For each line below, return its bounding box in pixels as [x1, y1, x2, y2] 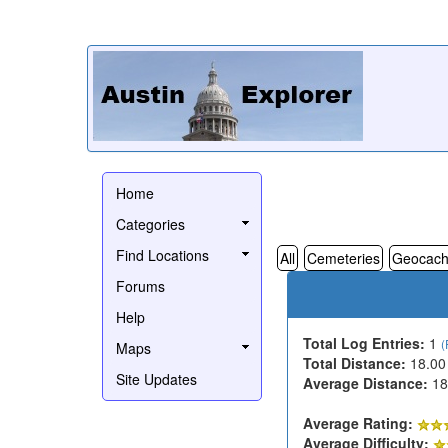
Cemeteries [307, 247, 380, 268]
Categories [116, 213, 185, 234]
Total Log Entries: [303, 332, 425, 353]
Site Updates [116, 368, 197, 389]
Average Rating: [303, 412, 413, 433]
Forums [116, 275, 165, 296]
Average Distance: [303, 372, 428, 393]
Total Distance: [303, 352, 406, 373]
